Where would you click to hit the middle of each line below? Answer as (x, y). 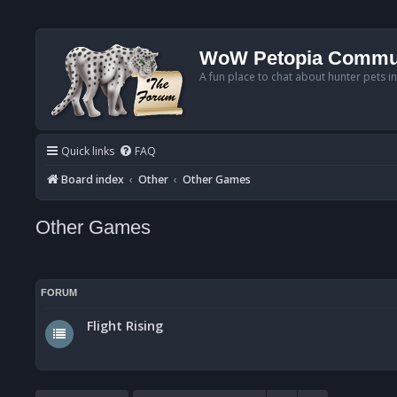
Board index (93, 179)
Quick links (88, 151)
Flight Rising (125, 325)
